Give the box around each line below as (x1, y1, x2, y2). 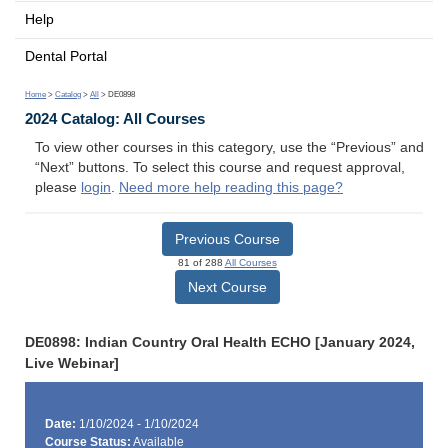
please (35, 180, 81, 196)
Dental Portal (25, 48, 107, 64)
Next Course (187, 278, 267, 295)
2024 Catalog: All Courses (25, 110, 205, 128)
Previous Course (174, 230, 280, 247)
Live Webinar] (25, 355, 119, 371)
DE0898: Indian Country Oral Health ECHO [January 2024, (25, 334, 415, 350)
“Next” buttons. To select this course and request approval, (35, 160, 405, 176)
